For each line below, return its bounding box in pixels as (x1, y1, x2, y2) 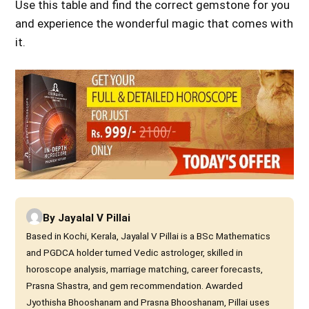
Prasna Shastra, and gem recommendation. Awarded (26, 279, 243, 291)
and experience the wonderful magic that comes (15, 17, 271, 30)
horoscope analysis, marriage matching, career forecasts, (26, 263, 263, 275)
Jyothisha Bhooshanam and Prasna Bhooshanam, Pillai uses (26, 296, 270, 308)
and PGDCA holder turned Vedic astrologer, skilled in (26, 246, 243, 258)
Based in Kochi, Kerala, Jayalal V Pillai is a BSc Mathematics (26, 230, 271, 241)
